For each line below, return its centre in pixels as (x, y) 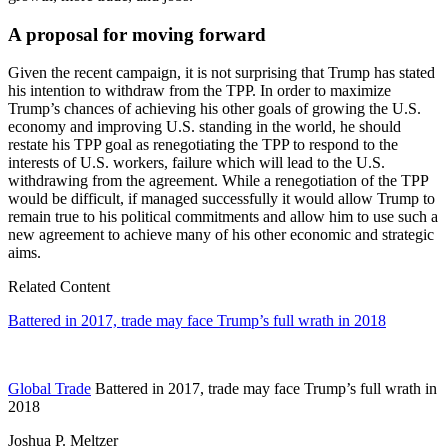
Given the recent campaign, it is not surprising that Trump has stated (221, 73)
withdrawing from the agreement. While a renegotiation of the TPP (218, 181)
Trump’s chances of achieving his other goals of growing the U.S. (214, 109)
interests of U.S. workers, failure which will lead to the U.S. (196, 163)
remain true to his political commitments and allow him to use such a (223, 217)
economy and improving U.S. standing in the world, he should (204, 127)
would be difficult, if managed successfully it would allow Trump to (221, 199)
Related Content (59, 287)
